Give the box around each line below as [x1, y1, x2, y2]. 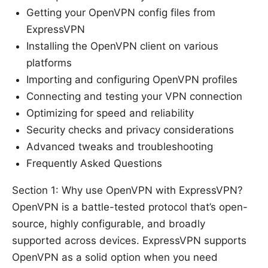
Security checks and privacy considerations [26, 124, 234, 136]
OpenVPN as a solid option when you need [12, 251, 218, 264]
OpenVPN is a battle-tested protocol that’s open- [12, 201, 248, 214]
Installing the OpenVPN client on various [26, 40, 218, 53]
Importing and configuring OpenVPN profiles [26, 74, 237, 86]
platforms [26, 57, 72, 69]
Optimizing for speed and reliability [26, 107, 194, 120]
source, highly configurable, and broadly [12, 218, 205, 230]
